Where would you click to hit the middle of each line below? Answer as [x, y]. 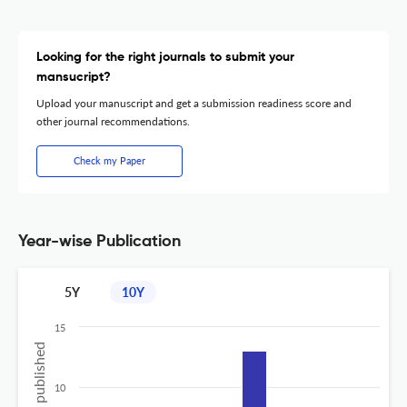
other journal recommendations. [113, 121]
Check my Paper [109, 160]
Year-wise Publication [99, 241]
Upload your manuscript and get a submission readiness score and [194, 103]
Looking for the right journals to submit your [165, 57]
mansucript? [74, 77]
